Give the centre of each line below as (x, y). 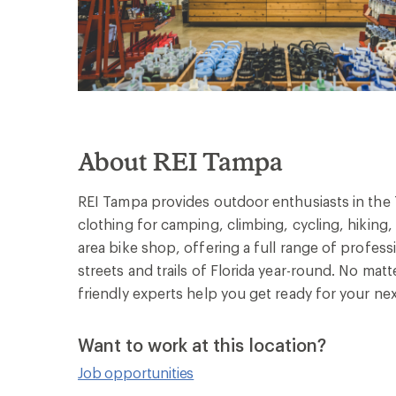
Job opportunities (136, 372)
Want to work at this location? (202, 344)
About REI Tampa (180, 161)
